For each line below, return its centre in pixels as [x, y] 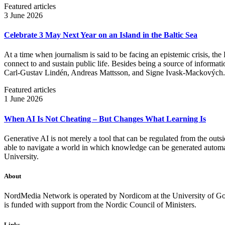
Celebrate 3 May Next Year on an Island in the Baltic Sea [101, 35]
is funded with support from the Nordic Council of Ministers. [100, 205]
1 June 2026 [23, 99]
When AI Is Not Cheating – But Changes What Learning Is [105, 119]
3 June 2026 [23, 15]
